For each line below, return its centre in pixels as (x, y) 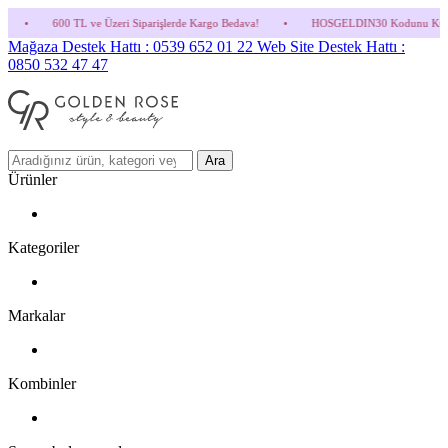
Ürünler (32, 179)
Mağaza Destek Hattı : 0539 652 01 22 (132, 46)
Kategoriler (43, 247)
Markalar (36, 315)
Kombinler (42, 383)
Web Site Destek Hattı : (331, 46)
